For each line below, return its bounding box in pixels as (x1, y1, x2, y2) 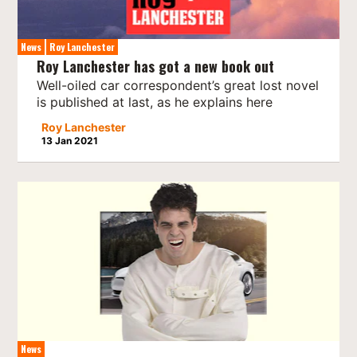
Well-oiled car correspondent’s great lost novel (37, 77, 320, 94)
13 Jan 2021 (41, 135, 99, 147)
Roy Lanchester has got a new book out (37, 56, 275, 77)
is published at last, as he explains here (37, 94, 273, 111)
